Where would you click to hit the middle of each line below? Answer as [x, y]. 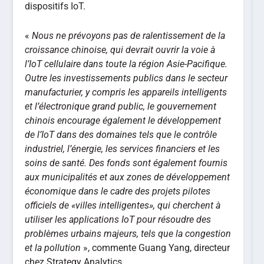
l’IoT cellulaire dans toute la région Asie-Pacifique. [126, 64]
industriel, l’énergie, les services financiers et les [123, 148]
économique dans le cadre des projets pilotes [118, 191]
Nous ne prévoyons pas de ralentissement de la [129, 35]
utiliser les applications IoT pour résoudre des [118, 219]
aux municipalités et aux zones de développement [128, 177]
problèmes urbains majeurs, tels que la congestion [128, 233]
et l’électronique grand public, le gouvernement [121, 106]
